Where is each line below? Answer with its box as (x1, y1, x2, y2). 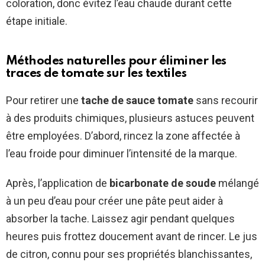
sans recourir (193, 94, 258, 107)
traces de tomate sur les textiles (6, 67, 187, 80)
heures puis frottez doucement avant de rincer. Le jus (6, 230, 257, 243)
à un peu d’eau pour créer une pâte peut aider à (6, 195, 223, 208)
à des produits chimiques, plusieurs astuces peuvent (6, 112, 254, 125)
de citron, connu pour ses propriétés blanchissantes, (6, 248, 252, 261)
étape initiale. (6, 15, 67, 28)
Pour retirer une (6, 94, 81, 107)
